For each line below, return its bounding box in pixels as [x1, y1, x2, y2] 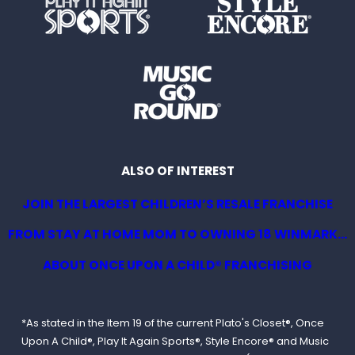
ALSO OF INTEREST [120, 162, 235, 179]
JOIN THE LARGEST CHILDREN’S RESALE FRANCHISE [22, 195, 333, 212]
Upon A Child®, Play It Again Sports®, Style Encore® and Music [21, 333, 329, 349]
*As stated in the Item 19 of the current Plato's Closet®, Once [21, 315, 324, 330]
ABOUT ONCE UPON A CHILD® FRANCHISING [43, 256, 312, 273]
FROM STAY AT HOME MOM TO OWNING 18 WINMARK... [8, 226, 347, 243]
